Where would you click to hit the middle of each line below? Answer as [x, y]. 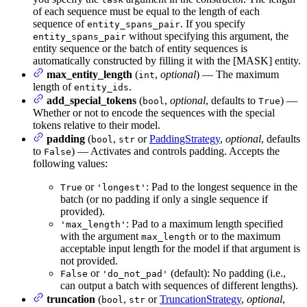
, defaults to [232, 101]
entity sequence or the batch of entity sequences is [140, 49]
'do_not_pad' [135, 274]
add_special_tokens [91, 101]
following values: [70, 164]
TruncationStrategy [200, 299]
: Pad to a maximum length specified [205, 224]
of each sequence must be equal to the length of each [146, 12]
